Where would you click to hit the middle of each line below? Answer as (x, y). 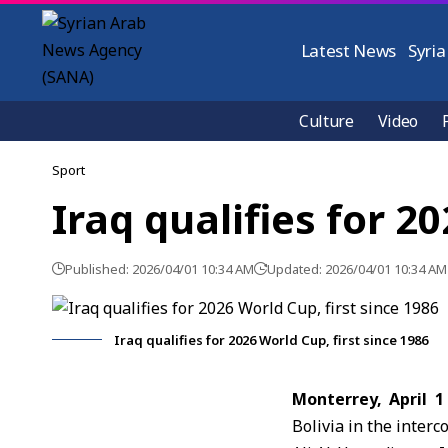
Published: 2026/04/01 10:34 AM (159, 269)
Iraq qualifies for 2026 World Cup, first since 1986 (271, 340)
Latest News (348, 50)
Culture (326, 121)
